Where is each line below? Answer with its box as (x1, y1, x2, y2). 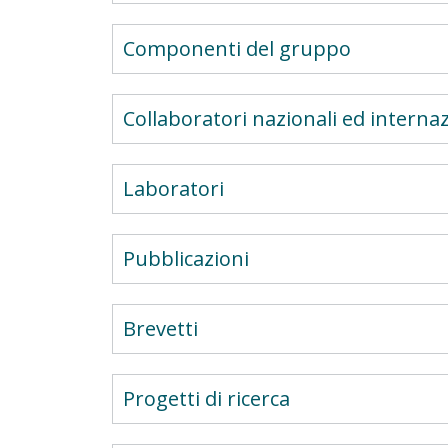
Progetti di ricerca (123, 385, 290, 412)
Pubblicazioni (123, 245, 249, 272)
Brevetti (123, 315, 198, 342)
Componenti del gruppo (123, 35, 351, 62)
